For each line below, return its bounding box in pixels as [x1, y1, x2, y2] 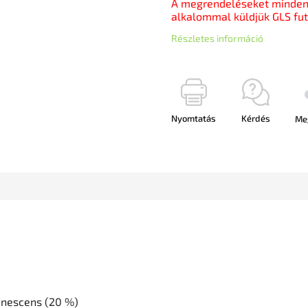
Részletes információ [171, 32, 263, 44]
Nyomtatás [171, 113, 216, 124]
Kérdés [241, 113, 270, 124]
